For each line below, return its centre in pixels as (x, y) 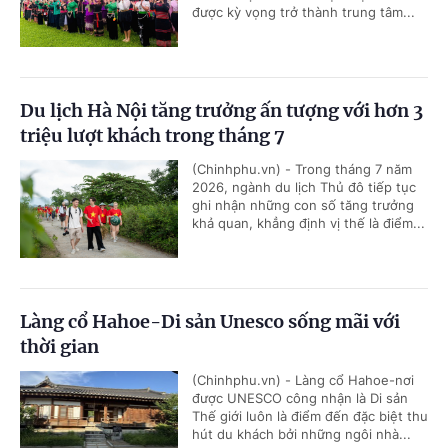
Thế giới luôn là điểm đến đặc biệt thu (310, 415)
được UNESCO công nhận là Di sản (300, 397)
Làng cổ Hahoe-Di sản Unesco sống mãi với (210, 321)
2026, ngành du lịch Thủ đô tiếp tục (304, 186)
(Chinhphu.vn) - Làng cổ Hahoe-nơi (303, 379)
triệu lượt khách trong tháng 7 (152, 135)
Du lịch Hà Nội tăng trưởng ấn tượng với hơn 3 (221, 110)
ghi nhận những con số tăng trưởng (303, 204)
